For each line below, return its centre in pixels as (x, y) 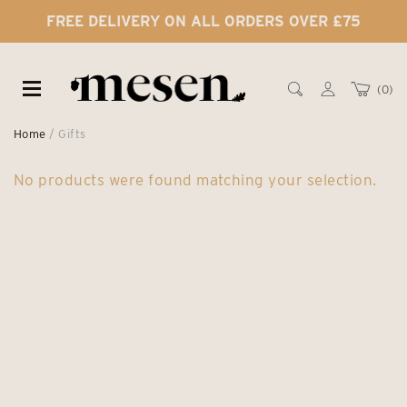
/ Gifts (66, 134)
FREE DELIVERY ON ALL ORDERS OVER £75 (203, 21)
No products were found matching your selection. (195, 180)
